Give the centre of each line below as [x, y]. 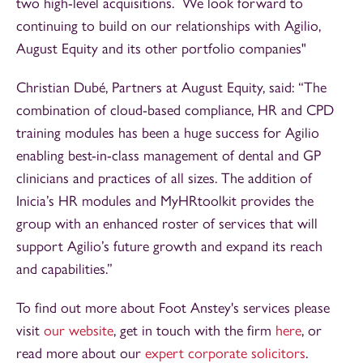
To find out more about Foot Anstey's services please [173, 307]
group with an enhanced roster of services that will [167, 223]
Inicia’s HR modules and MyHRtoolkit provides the [165, 201]
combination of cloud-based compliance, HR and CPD [175, 110]
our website [79, 330]
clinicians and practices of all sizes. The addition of [164, 178]
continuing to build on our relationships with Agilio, [169, 26]
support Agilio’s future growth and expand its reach [169, 246]
